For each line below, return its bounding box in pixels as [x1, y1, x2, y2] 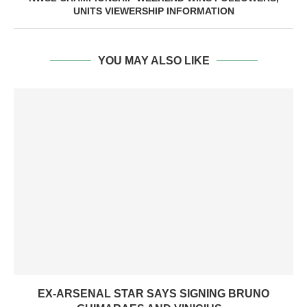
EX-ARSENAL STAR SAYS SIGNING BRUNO [38, 288, 269, 299]
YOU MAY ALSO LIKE [97, 55, 210, 66]
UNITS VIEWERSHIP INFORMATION [73, 5, 234, 16]
